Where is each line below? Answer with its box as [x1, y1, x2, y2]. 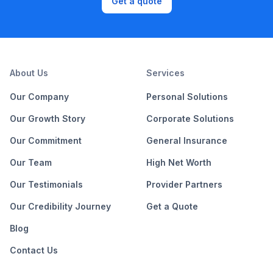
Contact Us [10, 244, 58, 255]
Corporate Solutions [146, 113, 234, 124]
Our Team [10, 157, 52, 168]
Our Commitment [10, 135, 82, 146]
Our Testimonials [10, 179, 83, 190]
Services [146, 67, 185, 78]
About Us [10, 67, 48, 78]
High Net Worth [146, 157, 211, 168]
